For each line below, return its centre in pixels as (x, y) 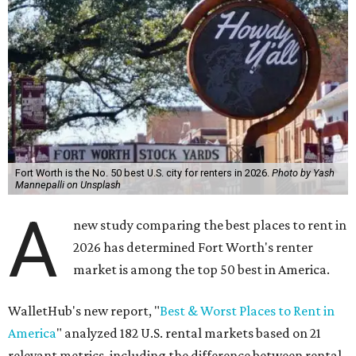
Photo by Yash (303, 173)
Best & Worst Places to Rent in (247, 311)
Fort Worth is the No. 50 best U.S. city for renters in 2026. (143, 173)
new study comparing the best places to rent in (210, 225)
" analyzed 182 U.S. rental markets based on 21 (189, 333)
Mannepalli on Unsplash (68, 185)
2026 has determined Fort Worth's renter (193, 247)
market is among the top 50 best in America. (202, 269)
